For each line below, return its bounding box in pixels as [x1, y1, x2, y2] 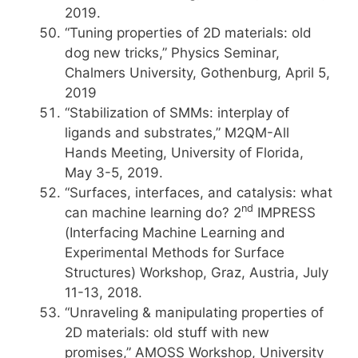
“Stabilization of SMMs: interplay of [65, 105, 289, 121]
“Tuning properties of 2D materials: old [65, 25, 312, 41]
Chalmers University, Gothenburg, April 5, [65, 65, 330, 81]
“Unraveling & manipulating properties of [65, 304, 324, 320]
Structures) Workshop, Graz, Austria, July [65, 265, 328, 280]
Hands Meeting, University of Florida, [65, 145, 304, 161]
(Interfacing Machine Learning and [65, 225, 285, 241]
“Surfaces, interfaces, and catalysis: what [65, 185, 332, 201]
